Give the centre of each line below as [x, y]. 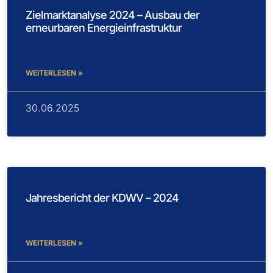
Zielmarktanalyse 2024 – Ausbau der [112, 15]
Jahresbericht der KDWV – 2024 [102, 197]
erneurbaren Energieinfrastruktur [104, 27]
